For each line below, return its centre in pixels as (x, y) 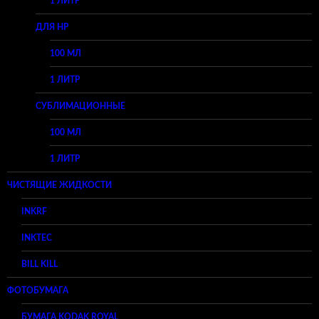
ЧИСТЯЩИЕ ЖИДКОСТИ (59, 185)
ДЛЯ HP (52, 27)
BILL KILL (40, 264)
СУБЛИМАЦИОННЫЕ (80, 106)
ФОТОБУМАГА (38, 290)
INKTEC (37, 237)
